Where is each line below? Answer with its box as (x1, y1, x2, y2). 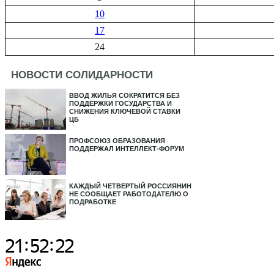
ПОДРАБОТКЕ (69, 198, 116, 206)
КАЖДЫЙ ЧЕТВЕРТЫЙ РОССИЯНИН (69, 182, 191, 190)
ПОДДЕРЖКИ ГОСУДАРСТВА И (69, 100, 172, 108)
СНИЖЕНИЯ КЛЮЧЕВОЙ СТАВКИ (69, 108, 180, 116)
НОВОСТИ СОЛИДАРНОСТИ (11, 69, 153, 81)
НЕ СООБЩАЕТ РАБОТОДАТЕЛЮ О (69, 190, 188, 198)
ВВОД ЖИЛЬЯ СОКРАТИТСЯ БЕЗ (69, 92, 180, 100)
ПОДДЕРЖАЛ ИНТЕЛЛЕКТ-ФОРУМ (69, 145, 184, 153)
